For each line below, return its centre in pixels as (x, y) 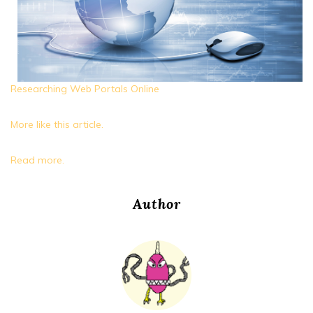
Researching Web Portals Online (85, 89)
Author (156, 204)
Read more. (37, 160)
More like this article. (57, 125)
